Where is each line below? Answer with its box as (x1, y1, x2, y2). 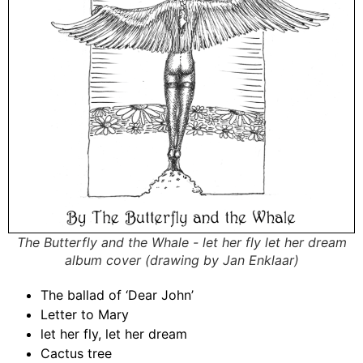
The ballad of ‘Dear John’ (41, 287, 194, 304)
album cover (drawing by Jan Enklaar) (64, 252, 299, 269)
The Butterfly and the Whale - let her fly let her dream (16, 234, 347, 251)
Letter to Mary (41, 306, 129, 323)
